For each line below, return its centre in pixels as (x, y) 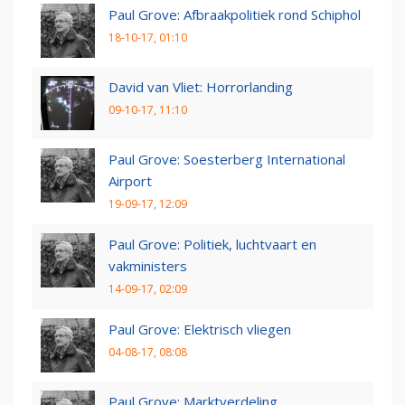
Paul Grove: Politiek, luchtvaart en (212, 245)
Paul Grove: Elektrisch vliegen (200, 330)
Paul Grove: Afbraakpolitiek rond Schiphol (235, 15)
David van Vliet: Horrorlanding (201, 86)
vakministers (148, 266)
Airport (130, 181)
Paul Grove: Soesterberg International (227, 160)
